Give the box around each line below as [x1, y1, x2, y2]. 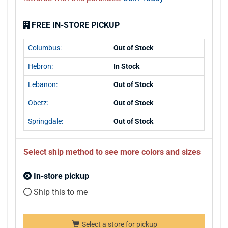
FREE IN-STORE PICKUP [32, 20, 120, 30]
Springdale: [28, 117, 63, 125]
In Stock [113, 62, 139, 70]
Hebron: [28, 62, 53, 70]
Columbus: [28, 43, 62, 52]
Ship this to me [32, 187, 88, 197]
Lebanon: [28, 80, 58, 89]
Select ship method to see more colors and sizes [23, 147, 201, 157]
